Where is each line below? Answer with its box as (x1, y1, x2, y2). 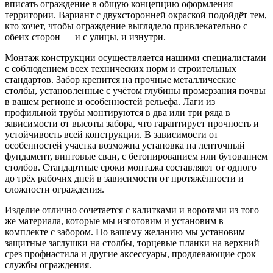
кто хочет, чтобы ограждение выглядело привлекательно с (5, 20, 247, 31)
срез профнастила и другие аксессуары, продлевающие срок (5, 248, 256, 259)
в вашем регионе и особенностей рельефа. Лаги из (5, 96, 215, 107)
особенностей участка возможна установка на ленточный (5, 140, 245, 151)
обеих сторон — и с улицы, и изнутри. (5, 31, 166, 42)
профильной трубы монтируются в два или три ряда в (5, 107, 230, 118)
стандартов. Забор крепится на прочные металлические (5, 74, 236, 85)
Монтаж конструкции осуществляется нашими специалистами (5, 52, 266, 63)
